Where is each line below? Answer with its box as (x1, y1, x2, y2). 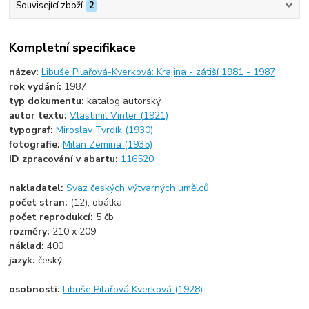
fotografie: (9, 137, 63, 151)
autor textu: (9, 108, 70, 122)
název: (9, 65, 42, 79)
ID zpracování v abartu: (9, 152, 121, 166)
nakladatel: (9, 181, 67, 195)
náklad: (9, 239, 48, 252)
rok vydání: (9, 79, 65, 93)
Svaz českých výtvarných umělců (66, 181, 210, 195)
